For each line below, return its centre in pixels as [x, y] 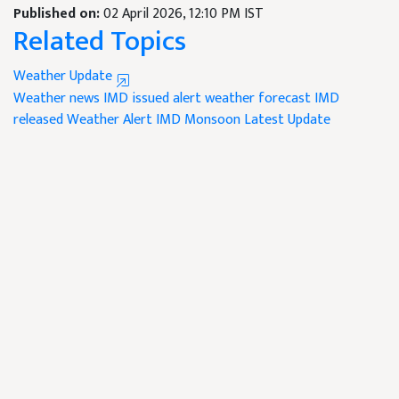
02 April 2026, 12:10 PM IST [183, 14]
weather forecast [258, 99]
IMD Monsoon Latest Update [243, 120]
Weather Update [65, 77]
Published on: [58, 14]
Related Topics [100, 42]
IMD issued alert [152, 99]
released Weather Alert [83, 120]
